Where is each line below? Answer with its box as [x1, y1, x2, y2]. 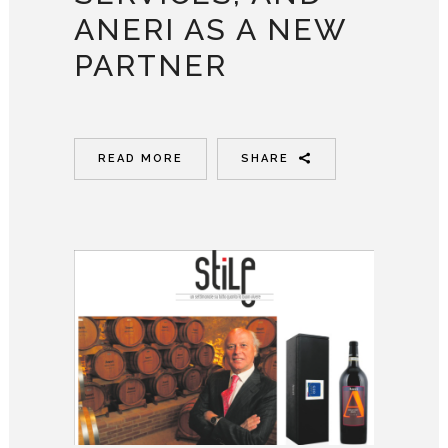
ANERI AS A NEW [74, 11, 346, 47]
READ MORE [98, 151, 183, 165]
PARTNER [74, 47, 227, 83]
